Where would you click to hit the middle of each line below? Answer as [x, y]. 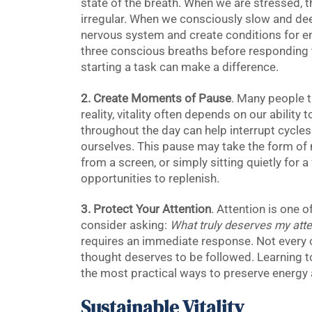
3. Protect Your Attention [146, 209]
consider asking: [125, 225]
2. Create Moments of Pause [156, 98]
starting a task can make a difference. [179, 67]
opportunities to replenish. [150, 178]
